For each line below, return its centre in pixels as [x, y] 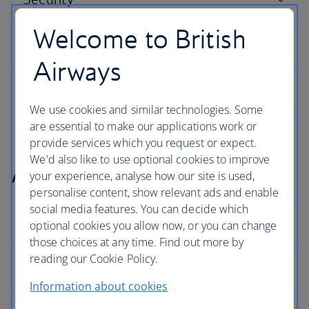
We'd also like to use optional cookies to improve [150, 159]
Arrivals [53, 173]
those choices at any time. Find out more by [137, 242]
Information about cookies [99, 286]
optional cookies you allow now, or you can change [153, 225]
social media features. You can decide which [139, 209]
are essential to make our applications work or [143, 126]
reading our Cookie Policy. [94, 258]
